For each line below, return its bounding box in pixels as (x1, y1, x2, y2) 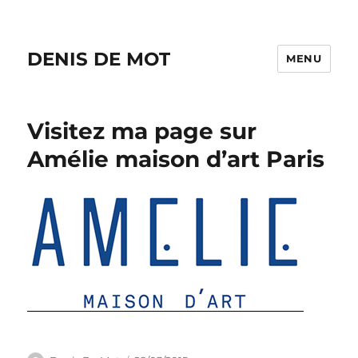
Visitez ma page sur (27, 117, 257, 145)
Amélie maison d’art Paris (27, 145, 325, 173)
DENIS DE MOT (27, 47, 171, 70)
